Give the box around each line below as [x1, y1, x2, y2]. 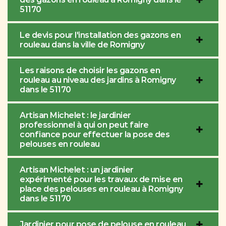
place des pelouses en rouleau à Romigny [20, 184, 183, 194]
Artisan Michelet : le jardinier [20, 110, 131, 121]
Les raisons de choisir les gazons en [20, 66, 160, 76]
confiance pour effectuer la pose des [20, 130, 169, 140]
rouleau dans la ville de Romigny [20, 40, 144, 50]
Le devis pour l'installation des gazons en [20, 30, 181, 40]
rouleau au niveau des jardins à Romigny [20, 75, 176, 85]
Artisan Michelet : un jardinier [20, 165, 134, 175]
